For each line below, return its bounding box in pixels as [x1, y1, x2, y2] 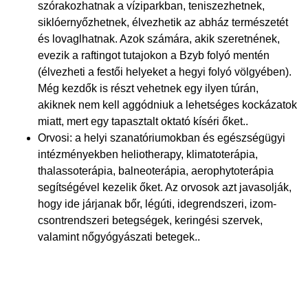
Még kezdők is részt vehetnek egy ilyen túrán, [38, 82, 258, 94]
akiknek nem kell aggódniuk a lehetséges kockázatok [38, 98, 297, 111]
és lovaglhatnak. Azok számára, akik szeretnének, [38, 32, 280, 45]
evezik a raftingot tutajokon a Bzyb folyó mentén [38, 49, 269, 61]
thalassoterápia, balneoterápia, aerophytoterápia [38, 164, 274, 177]
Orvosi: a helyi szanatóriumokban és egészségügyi [38, 131, 285, 144]
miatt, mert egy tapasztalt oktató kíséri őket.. [38, 115, 248, 127]
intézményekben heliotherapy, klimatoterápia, [38, 148, 258, 160]
